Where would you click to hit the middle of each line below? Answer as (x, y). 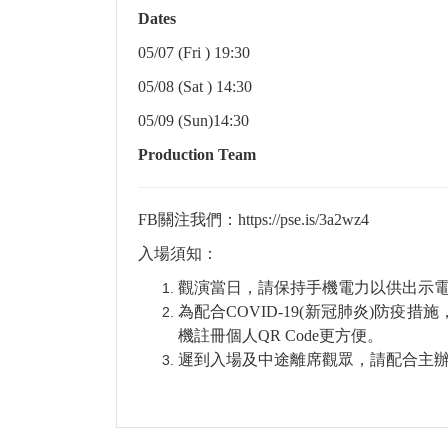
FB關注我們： (188, 220)
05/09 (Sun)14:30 (193, 121)
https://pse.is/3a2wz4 (303, 220)
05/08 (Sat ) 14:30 (195, 87)
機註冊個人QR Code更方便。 (280, 336)
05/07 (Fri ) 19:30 (194, 53)
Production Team (197, 155)
